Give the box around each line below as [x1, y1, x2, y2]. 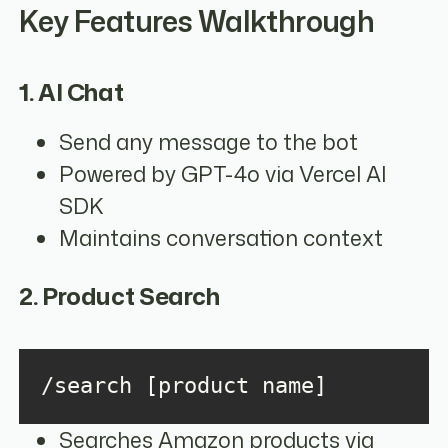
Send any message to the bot [59, 126, 359, 157]
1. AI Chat [19, 75, 124, 110]
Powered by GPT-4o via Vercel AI [59, 158, 388, 189]
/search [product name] [40, 373, 327, 399]
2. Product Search [19, 278, 220, 313]
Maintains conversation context [59, 222, 384, 253]
